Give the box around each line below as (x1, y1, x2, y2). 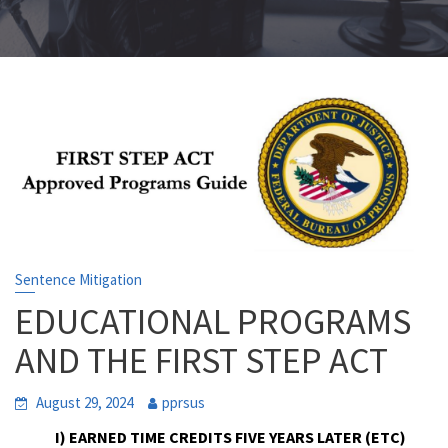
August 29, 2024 (36, 393, 133, 413)
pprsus (162, 393, 205, 413)
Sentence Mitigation (15, 270, 142, 290)
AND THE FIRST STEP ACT (15, 338, 388, 384)
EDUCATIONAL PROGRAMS (15, 299, 411, 345)
